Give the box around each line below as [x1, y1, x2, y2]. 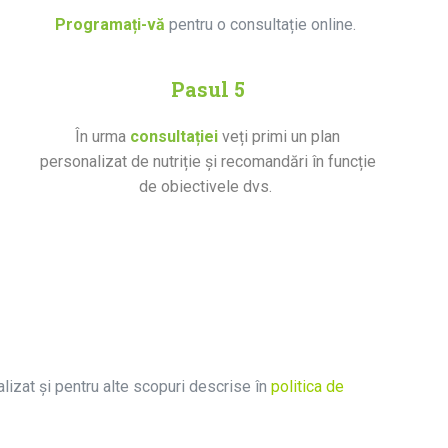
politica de [271, 377, 344, 396]
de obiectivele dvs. [139, 176, 277, 196]
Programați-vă [55, 14, 170, 34]
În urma [75, 126, 131, 146]
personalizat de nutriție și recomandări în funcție [39, 151, 376, 171]
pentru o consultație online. [169, 14, 361, 34]
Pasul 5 [170, 75, 245, 102]
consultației [130, 126, 219, 146]
